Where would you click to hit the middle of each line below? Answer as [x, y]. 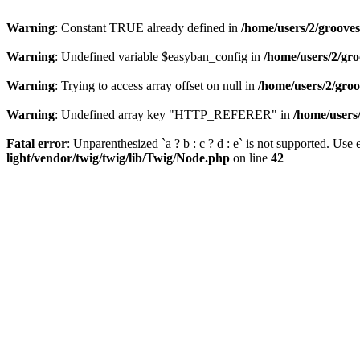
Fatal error [37, 143]
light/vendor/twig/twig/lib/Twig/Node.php [118, 158]
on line [250, 158]
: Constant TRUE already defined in [148, 28]
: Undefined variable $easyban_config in [159, 57]
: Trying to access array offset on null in [156, 86]
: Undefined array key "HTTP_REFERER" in [174, 115]
